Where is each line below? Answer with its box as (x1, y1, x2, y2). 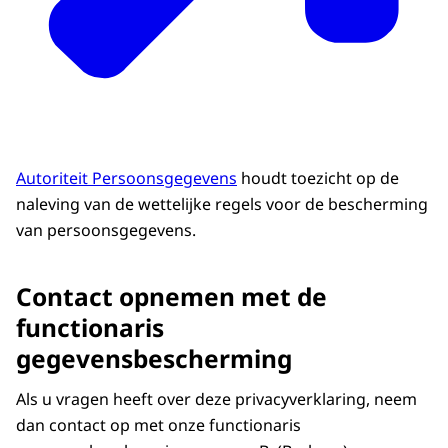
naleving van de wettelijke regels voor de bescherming (16, 193, 428, 216)
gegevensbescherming (16, 342, 292, 376)
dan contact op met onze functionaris (16, 414, 301, 437)
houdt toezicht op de (237, 167, 399, 190)
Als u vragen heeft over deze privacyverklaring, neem (16, 388, 417, 411)
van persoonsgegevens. (16, 219, 196, 242)
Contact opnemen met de (16, 280, 327, 314)
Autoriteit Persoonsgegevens (16, 167, 237, 190)
